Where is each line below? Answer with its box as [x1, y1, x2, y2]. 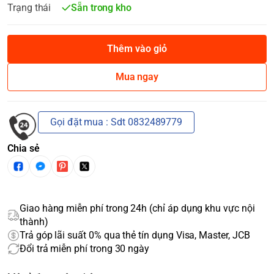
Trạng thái [7, 2, 51, 13]
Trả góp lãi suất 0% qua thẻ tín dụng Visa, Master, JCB [20, 229, 250, 241]
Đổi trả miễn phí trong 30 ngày [20, 243, 150, 254]
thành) [20, 216, 48, 228]
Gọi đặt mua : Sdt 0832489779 [50, 116, 183, 128]
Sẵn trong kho [70, 2, 132, 13]
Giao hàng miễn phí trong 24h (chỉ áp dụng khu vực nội [20, 202, 255, 214]
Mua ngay [115, 71, 159, 83]
